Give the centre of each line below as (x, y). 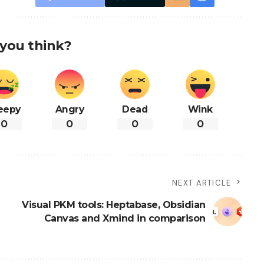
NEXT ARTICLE (202, 183)
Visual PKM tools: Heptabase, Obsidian (114, 205)
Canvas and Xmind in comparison (125, 219)
